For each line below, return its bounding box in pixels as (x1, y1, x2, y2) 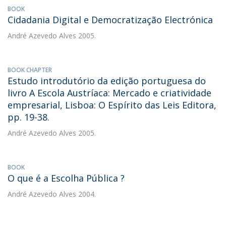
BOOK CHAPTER (8, 66, 52, 74)
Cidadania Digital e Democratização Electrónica (8, 14, 213, 26)
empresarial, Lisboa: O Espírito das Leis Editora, (8, 99, 216, 111)
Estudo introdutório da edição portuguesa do (8, 75, 206, 87)
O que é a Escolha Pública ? (8, 172, 125, 184)
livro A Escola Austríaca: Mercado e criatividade (8, 87, 211, 99)
